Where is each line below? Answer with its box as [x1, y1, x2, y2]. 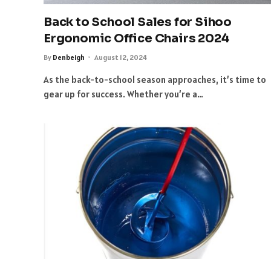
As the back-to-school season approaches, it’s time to [44, 74, 266, 86]
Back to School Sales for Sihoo [44, 15, 232, 30]
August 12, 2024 [94, 53, 147, 62]
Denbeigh [53, 53, 85, 62]
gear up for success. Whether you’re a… [44, 88, 203, 100]
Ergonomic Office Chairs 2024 [44, 31, 229, 47]
